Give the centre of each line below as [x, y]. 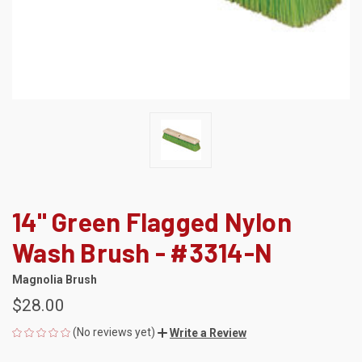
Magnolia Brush [55, 279]
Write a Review [208, 333]
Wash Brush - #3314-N [142, 252]
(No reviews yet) [114, 332]
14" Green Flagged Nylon [152, 221]
